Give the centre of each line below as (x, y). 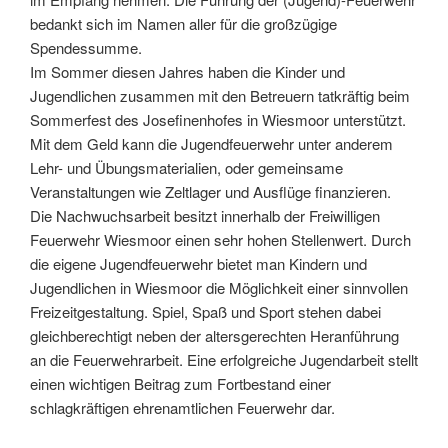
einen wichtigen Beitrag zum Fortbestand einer (180, 384)
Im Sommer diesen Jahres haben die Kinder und (187, 72)
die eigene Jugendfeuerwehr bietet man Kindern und (198, 264)
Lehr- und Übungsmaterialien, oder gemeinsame (186, 168)
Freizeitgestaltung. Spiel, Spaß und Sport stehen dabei (205, 312)
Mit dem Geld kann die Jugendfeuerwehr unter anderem (211, 144)
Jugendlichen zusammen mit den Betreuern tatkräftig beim (220, 96)
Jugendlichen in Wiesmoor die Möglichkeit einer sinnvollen (219, 288)
